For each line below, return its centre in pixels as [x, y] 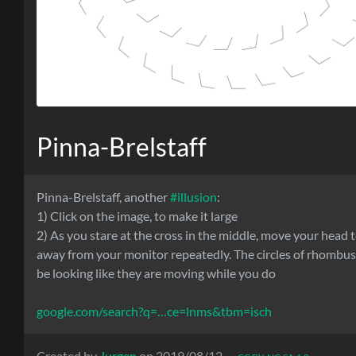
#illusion [193, 196]
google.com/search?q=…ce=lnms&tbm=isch [154, 311]
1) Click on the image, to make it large [137, 215]
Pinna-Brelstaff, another [103, 196]
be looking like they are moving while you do [156, 273]
